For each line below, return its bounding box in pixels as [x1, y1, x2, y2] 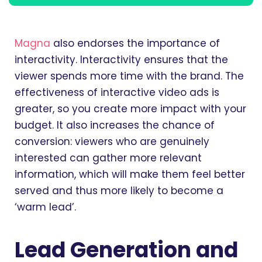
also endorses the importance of [50, 36, 220, 51]
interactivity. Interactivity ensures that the [15, 53, 228, 67]
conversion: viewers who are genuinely [15, 135, 209, 149]
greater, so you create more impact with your [15, 102, 246, 116]
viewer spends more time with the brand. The [15, 69, 244, 84]
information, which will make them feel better [15, 167, 245, 182]
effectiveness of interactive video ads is [15, 85, 219, 100]
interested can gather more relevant [15, 151, 202, 166]
